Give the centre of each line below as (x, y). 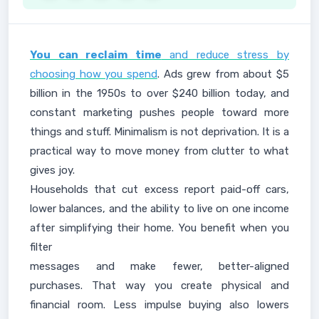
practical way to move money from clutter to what (159, 151)
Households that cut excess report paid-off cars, (159, 189)
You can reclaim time (96, 55)
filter (41, 247)
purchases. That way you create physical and (159, 286)
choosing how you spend (94, 74)
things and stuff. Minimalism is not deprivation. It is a (159, 132)
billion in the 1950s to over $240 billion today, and (159, 93)
